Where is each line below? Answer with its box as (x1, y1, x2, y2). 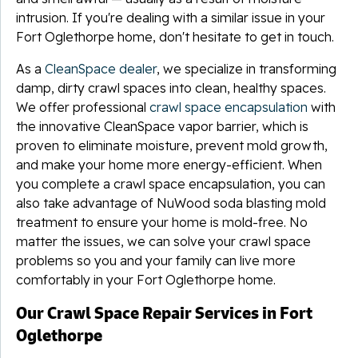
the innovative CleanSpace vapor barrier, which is (16, 117, 308, 134)
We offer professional (16, 98, 149, 115)
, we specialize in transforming (157, 60, 336, 77)
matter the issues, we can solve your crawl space (16, 233, 311, 249)
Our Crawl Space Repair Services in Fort (16, 301, 312, 324)
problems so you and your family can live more (16, 252, 296, 268)
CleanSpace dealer (45, 60, 157, 77)
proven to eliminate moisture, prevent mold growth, (16, 137, 328, 153)
